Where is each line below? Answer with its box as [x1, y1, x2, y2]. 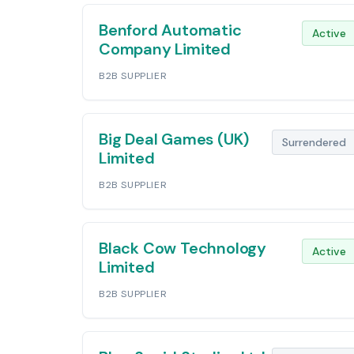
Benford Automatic [99, 20, 242, 40]
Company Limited [99, 39, 232, 59]
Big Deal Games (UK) [99, 129, 250, 149]
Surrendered [282, 135, 346, 149]
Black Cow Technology [99, 238, 267, 258]
